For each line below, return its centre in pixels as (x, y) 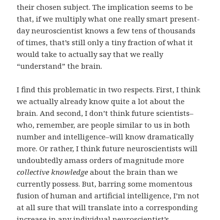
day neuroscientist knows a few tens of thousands (106, 31)
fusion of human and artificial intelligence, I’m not (108, 196)
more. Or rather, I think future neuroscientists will (107, 149)
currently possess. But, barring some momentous (105, 184)
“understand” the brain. (60, 66)
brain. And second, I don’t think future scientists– (105, 113)
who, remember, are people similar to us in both (104, 125)
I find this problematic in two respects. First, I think (109, 90)
